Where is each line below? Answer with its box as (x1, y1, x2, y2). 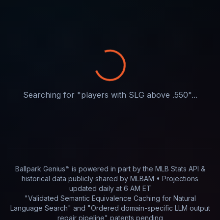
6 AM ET (123, 184, 151, 192)
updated (69, 184, 99, 192)
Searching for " (23, 90, 81, 100)
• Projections (154, 174, 198, 183)
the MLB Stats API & (142, 165, 205, 173)
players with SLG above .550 (81, 90, 188, 100)
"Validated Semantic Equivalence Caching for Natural (24, 194, 196, 202)
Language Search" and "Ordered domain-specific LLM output (10, 204, 210, 212)
